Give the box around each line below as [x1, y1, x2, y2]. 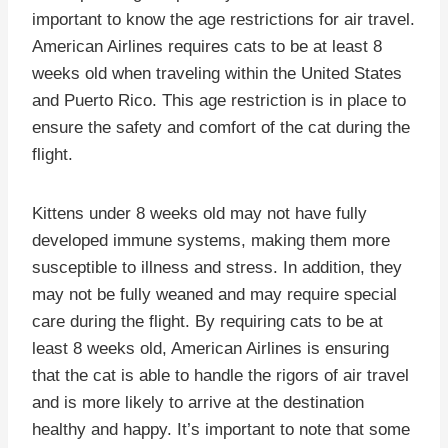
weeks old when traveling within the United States [32, 63, 402, 83]
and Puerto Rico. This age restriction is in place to [32, 90, 406, 110]
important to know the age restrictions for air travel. [32, 9, 415, 29]
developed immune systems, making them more [32, 230, 390, 250]
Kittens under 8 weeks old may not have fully [32, 203, 367, 223]
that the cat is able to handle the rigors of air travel [32, 365, 409, 385]
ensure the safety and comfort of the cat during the [32, 117, 410, 137]
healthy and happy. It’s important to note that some [32, 419, 410, 439]
